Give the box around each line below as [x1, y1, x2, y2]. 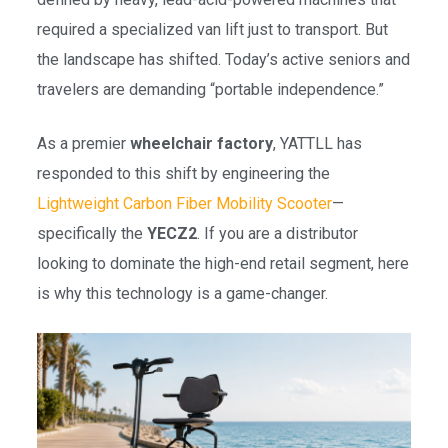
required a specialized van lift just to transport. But [36, 20, 388, 39]
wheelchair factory [129, 134, 273, 153]
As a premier [36, 134, 130, 153]
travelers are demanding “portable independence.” [36, 80, 384, 99]
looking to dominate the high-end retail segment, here [36, 254, 409, 273]
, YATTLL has [272, 134, 362, 153]
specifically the [36, 224, 147, 243]
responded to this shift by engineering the [36, 164, 330, 183]
